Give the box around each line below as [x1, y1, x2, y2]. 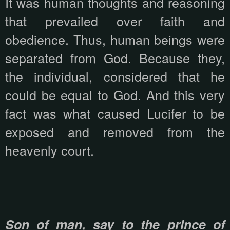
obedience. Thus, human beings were [5, 30, 225, 49]
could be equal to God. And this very [5, 85, 225, 104]
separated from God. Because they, [5, 48, 225, 67]
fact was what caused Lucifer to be [5, 104, 225, 123]
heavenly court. [5, 141, 94, 160]
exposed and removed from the [5, 122, 225, 141]
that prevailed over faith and [5, 11, 225, 30]
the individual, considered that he [5, 67, 225, 86]
